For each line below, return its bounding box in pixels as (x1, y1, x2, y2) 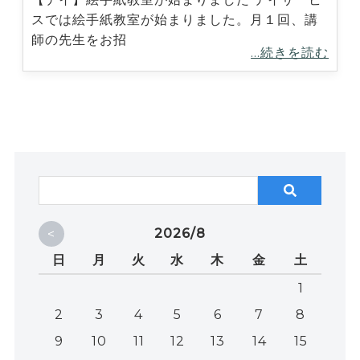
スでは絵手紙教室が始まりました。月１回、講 (31, 11, 318, 27)
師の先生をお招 (31, 31, 127, 47)
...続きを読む (251, 44, 329, 60)
